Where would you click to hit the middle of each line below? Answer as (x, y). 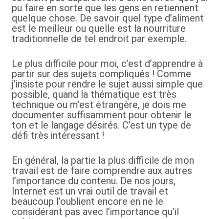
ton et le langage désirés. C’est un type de (101, 125)
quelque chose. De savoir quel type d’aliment (108, 18)
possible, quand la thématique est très (94, 94)
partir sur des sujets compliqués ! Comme (101, 74)
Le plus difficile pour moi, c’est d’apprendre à (107, 64)
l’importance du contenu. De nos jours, (94, 181)
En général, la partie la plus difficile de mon (103, 160)
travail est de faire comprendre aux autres (102, 171)
